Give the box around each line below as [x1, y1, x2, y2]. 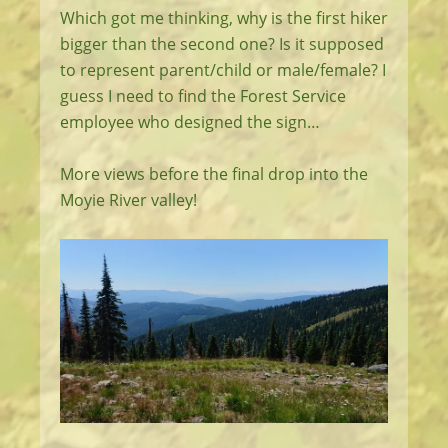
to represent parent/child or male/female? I [60, 58, 386, 81]
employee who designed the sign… [60, 110, 320, 133]
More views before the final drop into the [60, 162, 368, 185]
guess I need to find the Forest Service [60, 84, 346, 107]
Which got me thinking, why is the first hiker [60, 6, 388, 29]
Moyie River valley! [60, 188, 197, 211]
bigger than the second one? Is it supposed [60, 32, 384, 55]
